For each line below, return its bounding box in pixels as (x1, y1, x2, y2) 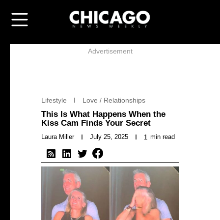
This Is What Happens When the (41, 110, 165, 119)
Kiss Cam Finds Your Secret (41, 118, 151, 128)
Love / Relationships (82, 96, 145, 104)
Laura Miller (41, 133, 74, 140)
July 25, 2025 (90, 133, 128, 140)
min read (150, 133, 175, 140)
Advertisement (87, 47, 133, 55)
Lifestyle (41, 96, 67, 104)
